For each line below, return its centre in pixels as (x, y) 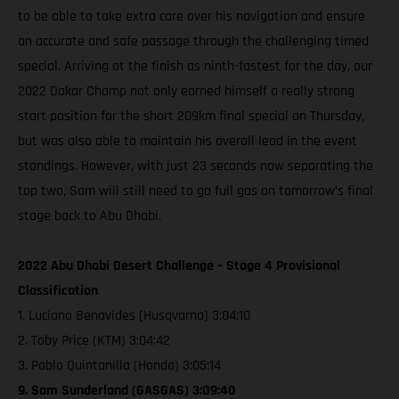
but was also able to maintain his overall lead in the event (187, 141)
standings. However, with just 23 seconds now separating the (195, 166)
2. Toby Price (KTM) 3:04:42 (94, 340)
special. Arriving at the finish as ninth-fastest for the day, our (195, 66)
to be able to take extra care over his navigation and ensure (191, 16)
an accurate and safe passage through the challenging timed (193, 41)
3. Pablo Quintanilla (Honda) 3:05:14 (119, 365)
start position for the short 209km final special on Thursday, (191, 116)
